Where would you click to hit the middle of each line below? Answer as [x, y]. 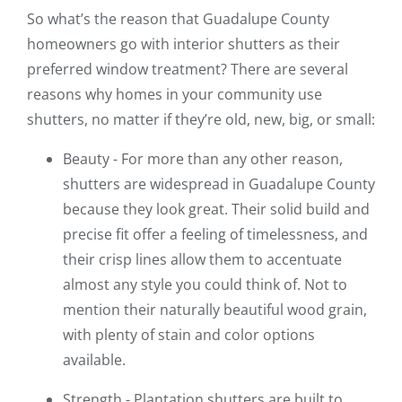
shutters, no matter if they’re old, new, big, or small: [201, 120]
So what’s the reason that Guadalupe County [178, 19]
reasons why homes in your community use [175, 95]
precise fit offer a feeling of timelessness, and [215, 235]
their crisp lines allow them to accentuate [202, 260]
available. [94, 360]
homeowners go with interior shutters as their [184, 44]
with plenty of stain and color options [189, 335]
